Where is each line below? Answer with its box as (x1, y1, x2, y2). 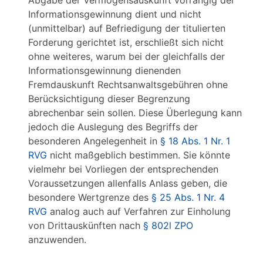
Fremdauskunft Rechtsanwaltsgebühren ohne (28, 79, 228, 90)
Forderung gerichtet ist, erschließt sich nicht (28, 36, 224, 48)
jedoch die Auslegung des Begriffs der (28, 121, 198, 133)
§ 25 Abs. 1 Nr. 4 (151, 191, 225, 203)
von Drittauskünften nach (28, 220, 143, 231)
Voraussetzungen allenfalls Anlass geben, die (28, 177, 227, 189)
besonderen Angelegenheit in (28, 135, 160, 147)
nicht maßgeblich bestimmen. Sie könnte (47, 149, 230, 161)
